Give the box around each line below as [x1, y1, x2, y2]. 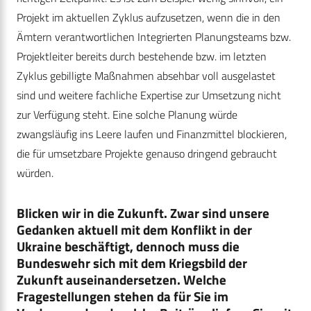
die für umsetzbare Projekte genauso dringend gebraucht [17, 145, 277, 162]
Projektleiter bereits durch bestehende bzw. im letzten [17, 48, 267, 65]
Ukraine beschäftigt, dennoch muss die [17, 236, 239, 257]
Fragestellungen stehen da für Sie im [17, 286, 228, 307]
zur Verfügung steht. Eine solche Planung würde [17, 106, 237, 124]
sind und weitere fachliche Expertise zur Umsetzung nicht [17, 87, 281, 104]
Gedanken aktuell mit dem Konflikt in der [17, 219, 252, 240]
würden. [17, 165, 53, 182]
